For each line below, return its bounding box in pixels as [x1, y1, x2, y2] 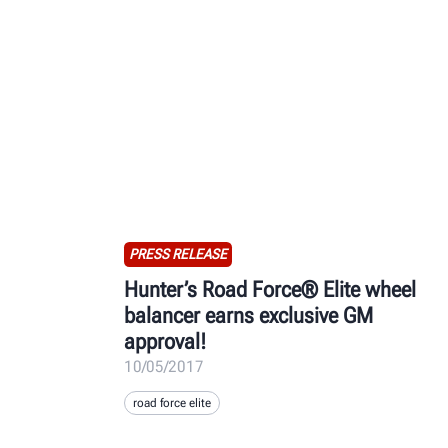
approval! [124, 328, 206, 354]
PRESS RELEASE [128, 246, 227, 262]
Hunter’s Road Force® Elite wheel [124, 276, 416, 302]
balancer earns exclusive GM [124, 302, 373, 328]
